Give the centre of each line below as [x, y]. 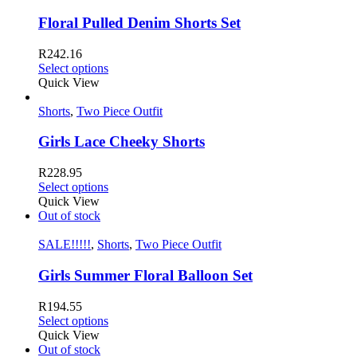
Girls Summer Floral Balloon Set [145, 275]
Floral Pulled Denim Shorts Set [139, 22]
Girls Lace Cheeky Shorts [122, 142]
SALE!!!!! [65, 245]
